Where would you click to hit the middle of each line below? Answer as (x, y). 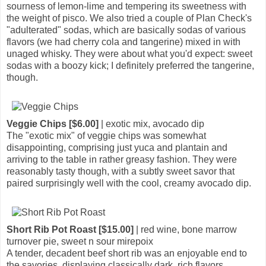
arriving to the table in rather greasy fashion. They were (122, 159)
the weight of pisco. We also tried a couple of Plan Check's (129, 18)
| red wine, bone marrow (185, 229)
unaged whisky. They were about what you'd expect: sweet (129, 53)
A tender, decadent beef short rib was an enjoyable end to (127, 253)
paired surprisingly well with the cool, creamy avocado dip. (129, 183)
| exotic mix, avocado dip (151, 123)
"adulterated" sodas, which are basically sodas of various (126, 30)
